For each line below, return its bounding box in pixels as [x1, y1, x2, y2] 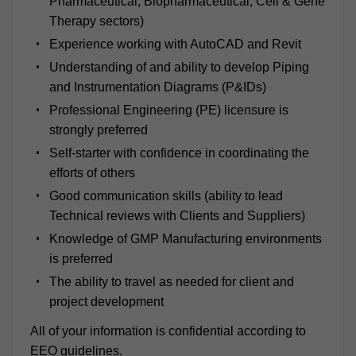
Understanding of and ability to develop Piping [48, 60, 309, 74]
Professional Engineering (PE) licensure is [48, 103, 288, 117]
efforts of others [48, 165, 135, 180]
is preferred [48, 251, 113, 265]
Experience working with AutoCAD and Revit [48, 37, 301, 51]
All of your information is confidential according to [29, 323, 306, 338]
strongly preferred [48, 122, 148, 137]
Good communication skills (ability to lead [48, 188, 283, 203]
